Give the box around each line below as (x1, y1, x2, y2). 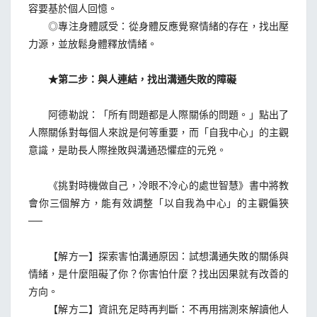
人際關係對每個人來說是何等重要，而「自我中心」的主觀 (28, 125, 289, 139)
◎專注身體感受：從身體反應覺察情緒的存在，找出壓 (28, 18, 289, 33)
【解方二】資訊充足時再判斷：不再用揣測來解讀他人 (28, 301, 289, 316)
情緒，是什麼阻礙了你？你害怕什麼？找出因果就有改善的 (28, 266, 289, 280)
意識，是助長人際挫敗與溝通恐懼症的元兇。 (28, 142, 226, 156)
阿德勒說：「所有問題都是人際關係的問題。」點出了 (28, 107, 289, 121)
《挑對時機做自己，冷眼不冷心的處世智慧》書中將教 (28, 178, 289, 192)
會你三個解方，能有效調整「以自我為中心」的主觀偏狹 (28, 195, 289, 209)
